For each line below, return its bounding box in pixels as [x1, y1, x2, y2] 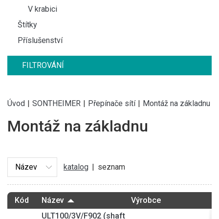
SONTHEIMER [32, 98, 81, 108]
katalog [64, 162, 88, 172]
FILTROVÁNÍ [22, 61, 64, 70]
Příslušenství [18, 36, 63, 45]
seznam [98, 162, 125, 172]
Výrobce [131, 195, 161, 205]
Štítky [18, 20, 37, 29]
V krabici [28, 4, 57, 14]
